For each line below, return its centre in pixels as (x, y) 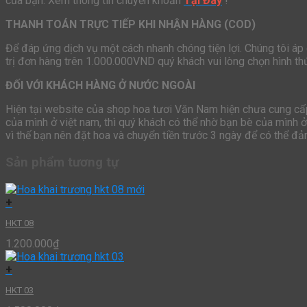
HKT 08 (20, 223)
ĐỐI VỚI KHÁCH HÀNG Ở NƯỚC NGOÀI (100, 86)
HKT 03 (20, 290)
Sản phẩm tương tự (62, 162)
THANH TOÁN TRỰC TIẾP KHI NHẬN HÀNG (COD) (131, 25)
